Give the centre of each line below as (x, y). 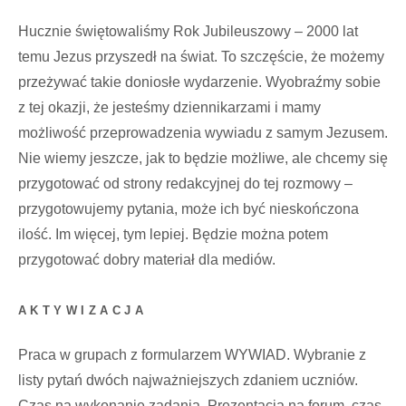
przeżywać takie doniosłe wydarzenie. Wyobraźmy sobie (199, 82)
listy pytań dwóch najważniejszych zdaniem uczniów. (188, 380)
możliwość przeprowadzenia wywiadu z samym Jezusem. (203, 133)
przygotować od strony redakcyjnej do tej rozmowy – (185, 184)
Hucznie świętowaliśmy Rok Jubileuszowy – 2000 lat (188, 31)
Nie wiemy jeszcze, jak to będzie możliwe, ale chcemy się (203, 158)
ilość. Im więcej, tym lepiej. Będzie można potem (173, 234)
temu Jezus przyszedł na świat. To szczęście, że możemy (201, 57)
